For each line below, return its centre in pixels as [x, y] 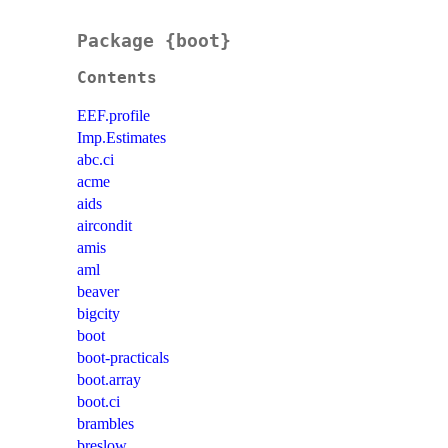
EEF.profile [113, 116]
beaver [98, 292]
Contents [117, 78]
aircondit [104, 226]
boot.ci [98, 402]
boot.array [109, 380]
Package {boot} [154, 41]
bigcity [98, 314]
